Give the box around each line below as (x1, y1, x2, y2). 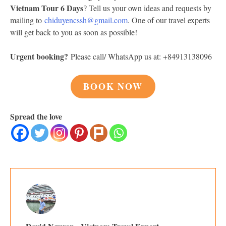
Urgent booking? (10, 50, 68, 62)
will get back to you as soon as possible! (10, 26, 137, 37)
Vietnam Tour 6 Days (10, 2, 83, 14)
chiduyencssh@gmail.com (44, 14, 128, 25)
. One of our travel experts (128, 14, 210, 25)
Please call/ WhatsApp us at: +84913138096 (68, 50, 212, 62)
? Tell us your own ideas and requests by (83, 2, 211, 13)
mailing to (10, 14, 44, 25)
